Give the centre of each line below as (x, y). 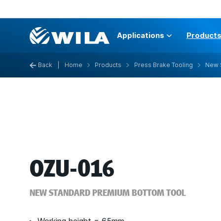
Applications (141, 35)
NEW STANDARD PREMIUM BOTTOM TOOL (108, 193)
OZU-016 (72, 169)
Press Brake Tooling (163, 65)
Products (108, 65)
